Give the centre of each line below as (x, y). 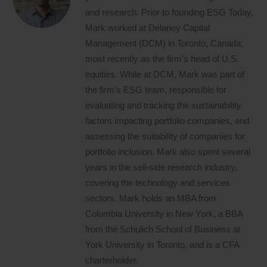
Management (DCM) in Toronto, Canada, (164, 44)
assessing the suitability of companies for (165, 136)
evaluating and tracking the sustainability (164, 105)
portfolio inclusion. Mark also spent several (168, 152)
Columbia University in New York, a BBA (164, 214)
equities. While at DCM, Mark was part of (165, 74)
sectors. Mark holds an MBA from (151, 198)
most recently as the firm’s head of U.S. (162, 59)
